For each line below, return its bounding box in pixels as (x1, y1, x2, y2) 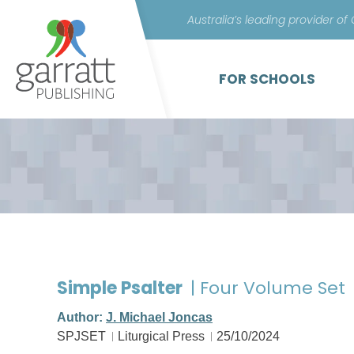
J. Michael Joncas (106, 311, 213, 324)
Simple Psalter (57, 276, 186, 300)
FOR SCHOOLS (219, 70, 315, 88)
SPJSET (57, 330, 106, 343)
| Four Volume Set (190, 276, 345, 300)
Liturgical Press (118, 330, 205, 343)
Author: (57, 311, 106, 324)
